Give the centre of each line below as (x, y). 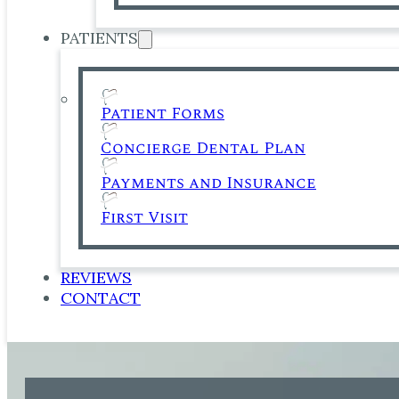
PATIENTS (99, 37)
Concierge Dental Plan (203, 149)
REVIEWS (96, 278)
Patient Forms (163, 114)
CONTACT (101, 298)
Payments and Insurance (208, 183)
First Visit (144, 218)
